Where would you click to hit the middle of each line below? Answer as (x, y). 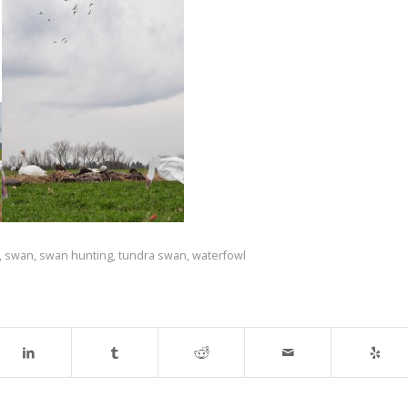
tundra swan (153, 255)
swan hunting (76, 255)
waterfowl (219, 255)
